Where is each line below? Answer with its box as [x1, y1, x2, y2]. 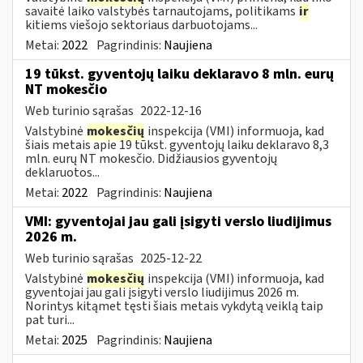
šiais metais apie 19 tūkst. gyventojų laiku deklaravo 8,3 [25, 135, 329, 154]
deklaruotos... [25, 163, 100, 181]
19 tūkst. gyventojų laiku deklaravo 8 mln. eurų [25, 63, 334, 84]
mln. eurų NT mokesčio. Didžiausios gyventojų [25, 149, 277, 168]
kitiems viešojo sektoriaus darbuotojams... [25, 15, 258, 34]
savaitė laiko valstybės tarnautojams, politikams [25, 2, 298, 20]
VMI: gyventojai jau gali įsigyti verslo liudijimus [25, 211, 331, 232]
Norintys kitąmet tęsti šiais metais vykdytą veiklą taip [25, 297, 323, 315]
